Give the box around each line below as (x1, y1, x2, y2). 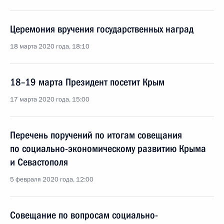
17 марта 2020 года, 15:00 (10, 95, 89, 104)
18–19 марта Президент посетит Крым (10, 76, 164, 88)
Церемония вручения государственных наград (10, 23, 193, 35)
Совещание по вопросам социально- (10, 209, 158, 221)
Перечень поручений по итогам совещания (10, 129, 182, 141)
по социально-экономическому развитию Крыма (10, 142, 206, 154)
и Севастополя (10, 156, 68, 168)
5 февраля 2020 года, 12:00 (10, 175, 93, 184)
